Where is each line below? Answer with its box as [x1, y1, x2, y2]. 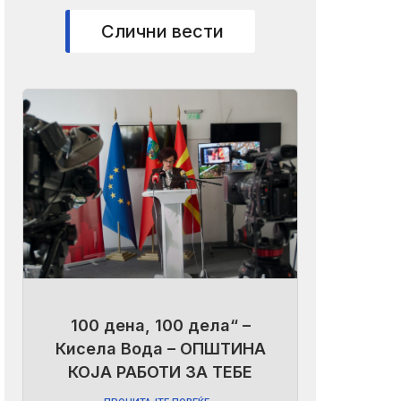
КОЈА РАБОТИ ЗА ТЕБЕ [68, 363, 253, 382]
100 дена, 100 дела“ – [70, 316, 251, 336]
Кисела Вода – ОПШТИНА [55, 339, 266, 359]
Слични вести [101, 20, 225, 42]
